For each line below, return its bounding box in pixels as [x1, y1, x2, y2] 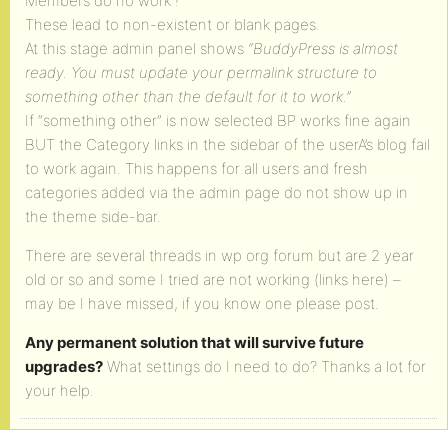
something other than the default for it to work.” [25, 87, 351, 106]
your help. [25, 381, 94, 400]
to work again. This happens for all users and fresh [25, 159, 368, 178]
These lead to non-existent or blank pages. [25, 15, 320, 34]
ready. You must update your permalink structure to [25, 63, 377, 82]
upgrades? [25, 357, 103, 376]
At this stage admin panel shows [25, 39, 248, 58]
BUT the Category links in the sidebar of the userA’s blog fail [25, 135, 430, 154]
